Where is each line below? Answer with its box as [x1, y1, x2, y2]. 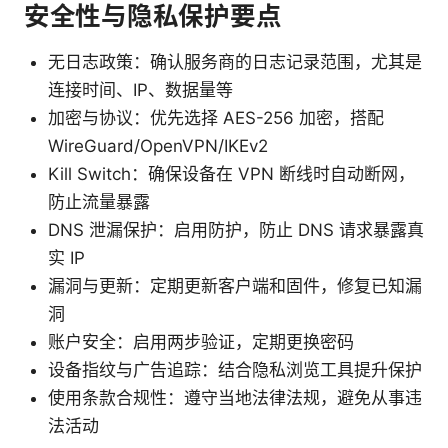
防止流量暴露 [48, 192, 150, 213]
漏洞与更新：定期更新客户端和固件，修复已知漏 [48, 276, 422, 297]
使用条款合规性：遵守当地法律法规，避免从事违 [48, 388, 422, 409]
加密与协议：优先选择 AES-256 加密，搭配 [48, 108, 384, 129]
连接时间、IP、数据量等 [48, 80, 233, 101]
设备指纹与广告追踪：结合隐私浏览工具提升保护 [48, 360, 422, 381]
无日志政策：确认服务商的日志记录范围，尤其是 [48, 52, 422, 73]
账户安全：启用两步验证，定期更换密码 [48, 332, 354, 353]
